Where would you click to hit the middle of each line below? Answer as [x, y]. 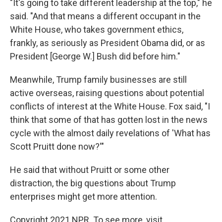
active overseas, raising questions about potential [107, 93]
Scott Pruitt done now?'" [57, 146]
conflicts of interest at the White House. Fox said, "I [110, 106]
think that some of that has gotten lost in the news [109, 120]
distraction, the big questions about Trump [93, 183]
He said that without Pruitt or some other [90, 170]
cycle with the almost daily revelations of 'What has [110, 133]
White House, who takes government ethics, [97, 29]
